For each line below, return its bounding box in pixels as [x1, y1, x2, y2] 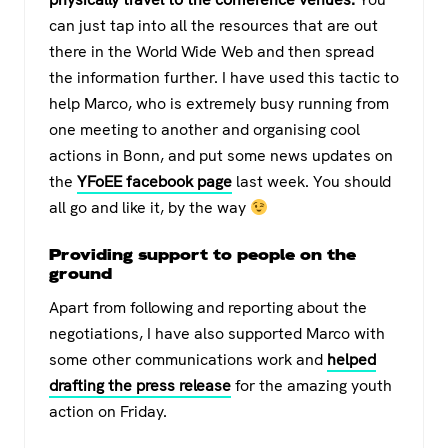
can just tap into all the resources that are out [49, 15, 378, 37]
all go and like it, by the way [49, 197, 250, 219]
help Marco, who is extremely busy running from [49, 93, 389, 115]
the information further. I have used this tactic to [49, 67, 399, 89]
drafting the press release [49, 375, 231, 397]
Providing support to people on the [49, 244, 356, 266]
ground [49, 263, 112, 285]
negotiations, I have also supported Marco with [49, 323, 385, 345]
